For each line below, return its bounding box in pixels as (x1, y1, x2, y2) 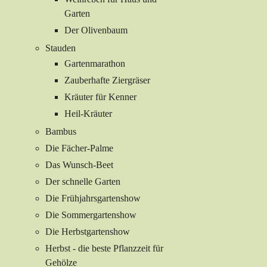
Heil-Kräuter (64, 108, 112, 119)
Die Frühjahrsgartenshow (45, 193, 141, 204)
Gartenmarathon (64, 58, 125, 69)
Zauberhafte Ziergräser (64, 75, 150, 86)
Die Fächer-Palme (45, 143, 113, 154)
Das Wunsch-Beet (45, 160, 113, 170)
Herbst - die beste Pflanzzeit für (45, 243, 163, 254)
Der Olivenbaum (64, 25, 128, 36)
